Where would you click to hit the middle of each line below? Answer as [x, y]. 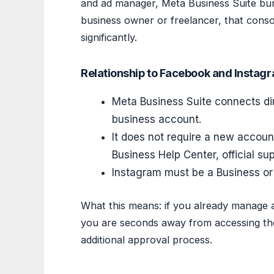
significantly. [109, 37]
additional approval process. [146, 240]
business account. [157, 119]
